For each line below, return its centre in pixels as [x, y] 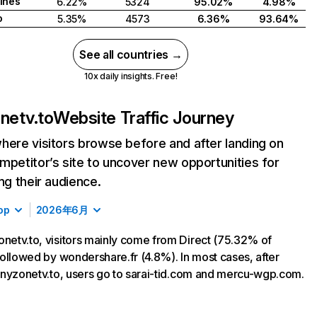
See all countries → [131, 54]
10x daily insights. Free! [131, 76]
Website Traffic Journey [144, 118]
